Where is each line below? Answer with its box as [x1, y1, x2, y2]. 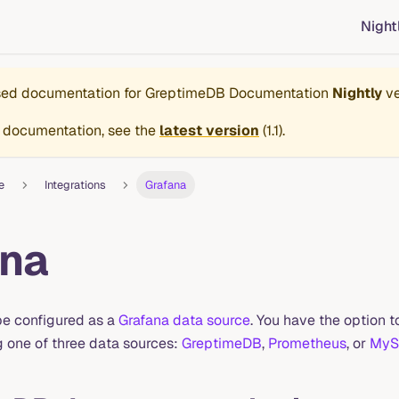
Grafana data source [118, 311, 250, 330]
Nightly [332, 84, 382, 102]
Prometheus [268, 334, 346, 354]
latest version [159, 121, 259, 140]
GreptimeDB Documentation [145, 84, 329, 102]
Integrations [44, 177, 106, 193]
